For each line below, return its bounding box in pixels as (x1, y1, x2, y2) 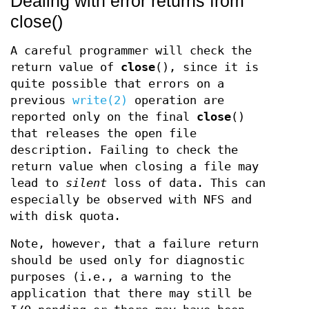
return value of (10, 61, 121, 74)
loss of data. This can (107, 177, 266, 190)
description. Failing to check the (10, 143, 238, 157)
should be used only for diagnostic (10, 254, 245, 267)
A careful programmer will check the (10, 44, 252, 57)
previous (10, 94, 72, 107)
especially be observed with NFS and (10, 193, 252, 206)
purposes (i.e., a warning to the (10, 270, 231, 283)
